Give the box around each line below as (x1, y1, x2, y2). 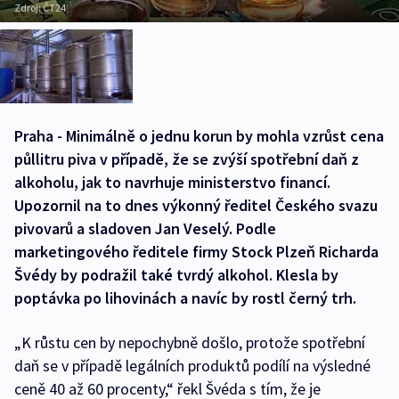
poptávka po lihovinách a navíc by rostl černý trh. (14, 288, 356, 309)
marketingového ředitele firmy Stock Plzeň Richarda (14, 241, 379, 263)
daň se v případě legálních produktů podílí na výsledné (14, 355, 370, 377)
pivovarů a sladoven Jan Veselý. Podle (14, 218, 276, 240)
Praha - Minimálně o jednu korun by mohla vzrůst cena (14, 126, 384, 147)
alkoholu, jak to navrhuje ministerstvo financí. (14, 172, 330, 193)
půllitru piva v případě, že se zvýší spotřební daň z (14, 149, 359, 170)
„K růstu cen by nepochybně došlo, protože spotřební (14, 332, 365, 354)
